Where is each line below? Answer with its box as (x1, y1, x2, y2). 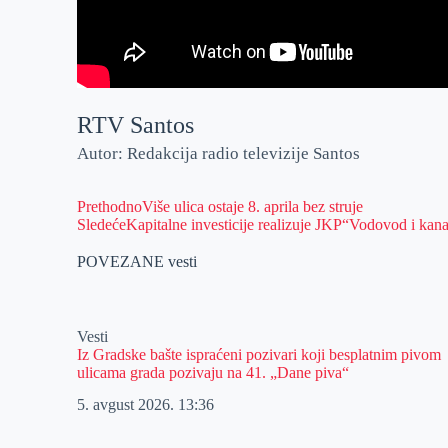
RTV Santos (77, 112, 195, 138)
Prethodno (77, 197, 143, 215)
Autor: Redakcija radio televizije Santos (77, 144, 361, 163)
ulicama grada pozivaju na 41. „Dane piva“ (77, 363, 350, 381)
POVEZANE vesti (77, 252, 198, 270)
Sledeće (77, 215, 127, 233)
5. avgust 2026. (77, 396, 179, 414)
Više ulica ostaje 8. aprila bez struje (142, 197, 364, 215)
